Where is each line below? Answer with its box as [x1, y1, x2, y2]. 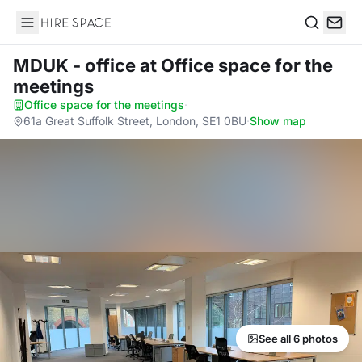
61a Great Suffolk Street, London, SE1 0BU [23, 114, 246, 128]
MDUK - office [13, 55, 140, 76]
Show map [250, 114, 306, 128]
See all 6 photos [259, 332, 338, 345]
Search [303, 31, 345, 48]
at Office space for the [140, 55, 333, 76]
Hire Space [15, 23, 82, 39]
